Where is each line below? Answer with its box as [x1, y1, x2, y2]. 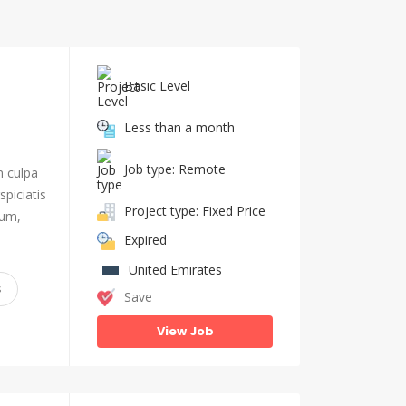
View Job [156, 323, 214, 340]
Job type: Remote [124, 159, 226, 178]
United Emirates [129, 261, 222, 278]
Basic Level [124, 76, 190, 94]
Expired [124, 230, 167, 248]
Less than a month [124, 118, 235, 136]
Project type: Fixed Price [124, 201, 266, 219]
